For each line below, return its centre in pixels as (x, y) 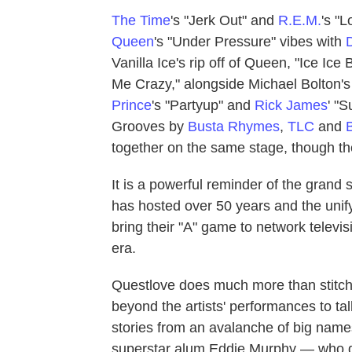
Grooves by (150, 126)
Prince (132, 105)
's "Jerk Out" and (224, 20)
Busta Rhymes (234, 126)
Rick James (291, 105)
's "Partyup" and (203, 105)
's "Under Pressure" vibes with (250, 41)
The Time (141, 20)
